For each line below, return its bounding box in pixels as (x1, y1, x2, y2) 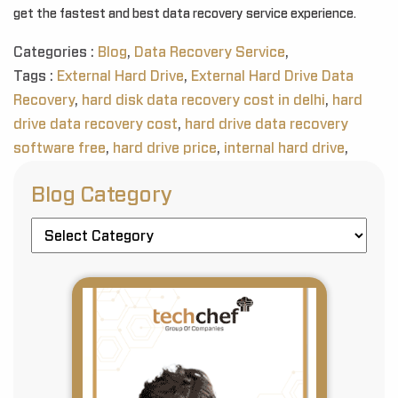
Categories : (13, 44, 98, 60)
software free (13, 140, 106, 155)
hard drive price (113, 140, 217, 155)
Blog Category (31, 184, 172, 206)
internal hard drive (224, 140, 345, 155)
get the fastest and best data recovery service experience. (13, 7, 356, 20)
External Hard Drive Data (191, 68, 354, 84)
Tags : (13, 68, 57, 84)
